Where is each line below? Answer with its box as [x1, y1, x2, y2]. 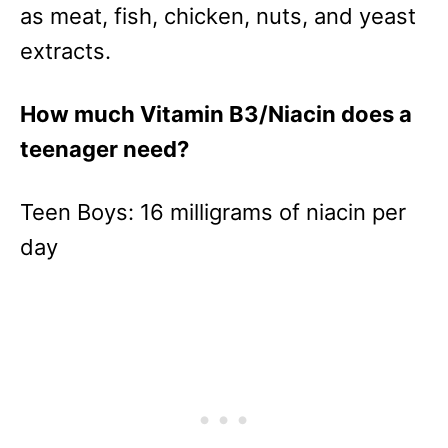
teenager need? [20, 136, 189, 163]
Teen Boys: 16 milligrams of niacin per [20, 199, 406, 226]
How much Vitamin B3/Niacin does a [20, 101, 412, 128]
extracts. [20, 38, 111, 65]
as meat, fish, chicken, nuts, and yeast [20, 3, 416, 30]
